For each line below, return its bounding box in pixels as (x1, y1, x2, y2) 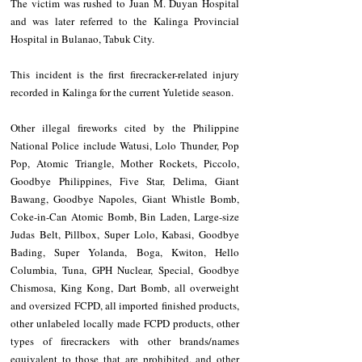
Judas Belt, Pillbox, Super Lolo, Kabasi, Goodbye (11, 227, 239, 242)
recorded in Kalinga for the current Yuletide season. (11, 85, 234, 100)
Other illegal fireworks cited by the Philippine (11, 120, 239, 136)
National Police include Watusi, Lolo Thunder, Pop (11, 138, 239, 154)
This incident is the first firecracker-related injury (11, 67, 239, 82)
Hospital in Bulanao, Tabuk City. (11, 32, 154, 47)
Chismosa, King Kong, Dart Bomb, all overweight (11, 280, 239, 296)
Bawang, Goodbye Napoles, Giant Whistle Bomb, (11, 192, 239, 207)
